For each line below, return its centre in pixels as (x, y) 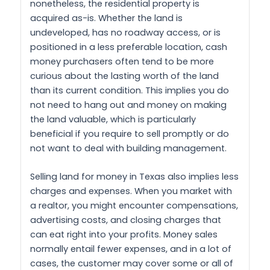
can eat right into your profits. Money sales (124, 235)
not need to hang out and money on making (128, 105)
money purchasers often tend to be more (122, 61)
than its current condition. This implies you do (130, 90)
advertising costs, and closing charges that (126, 220)
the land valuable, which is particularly (113, 119)
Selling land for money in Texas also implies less (134, 177)
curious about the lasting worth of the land (124, 76)
